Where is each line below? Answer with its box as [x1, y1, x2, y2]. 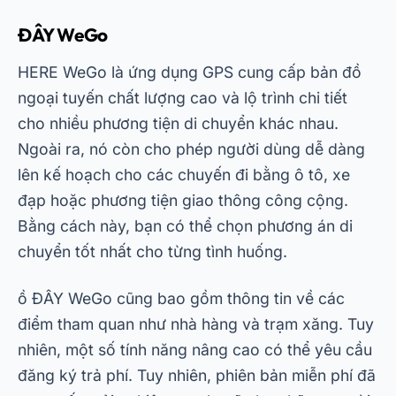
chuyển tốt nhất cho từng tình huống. [18, 242, 287, 261]
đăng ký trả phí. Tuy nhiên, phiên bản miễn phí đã [18, 366, 376, 385]
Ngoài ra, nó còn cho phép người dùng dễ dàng [18, 140, 365, 158]
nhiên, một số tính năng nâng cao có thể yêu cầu [18, 340, 372, 359]
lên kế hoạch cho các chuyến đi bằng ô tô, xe [18, 165, 350, 184]
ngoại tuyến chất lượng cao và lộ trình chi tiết [18, 88, 347, 107]
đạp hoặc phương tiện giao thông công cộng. [18, 191, 348, 209]
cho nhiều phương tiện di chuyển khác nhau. [18, 114, 339, 133]
